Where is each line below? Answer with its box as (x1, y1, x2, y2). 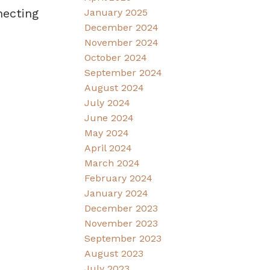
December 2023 (84, 202, 159, 214)
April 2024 (84, 142, 133, 154)
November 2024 (84, 36, 159, 48)
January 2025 (84, 6, 148, 18)
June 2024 (84, 111, 134, 124)
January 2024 (84, 187, 149, 199)
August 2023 (84, 247, 144, 259)
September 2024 (84, 66, 163, 78)
